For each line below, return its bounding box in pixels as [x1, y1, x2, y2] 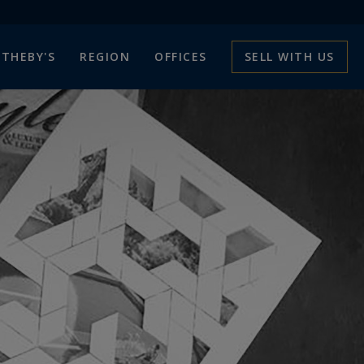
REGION [80, 49, 131, 64]
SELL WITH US [244, 49, 335, 64]
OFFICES [154, 49, 207, 64]
